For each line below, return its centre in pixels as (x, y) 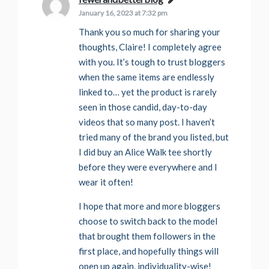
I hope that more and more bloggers (150, 206)
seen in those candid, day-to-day (143, 107)
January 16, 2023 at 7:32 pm (123, 13)
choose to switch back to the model (148, 221)
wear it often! (106, 182)
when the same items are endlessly (147, 77)
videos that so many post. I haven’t (147, 122)
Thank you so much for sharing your (150, 32)
